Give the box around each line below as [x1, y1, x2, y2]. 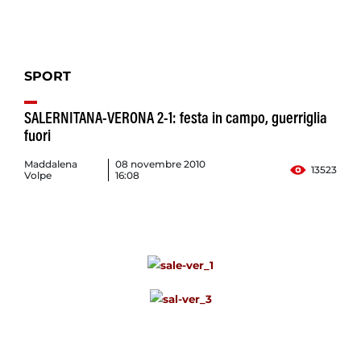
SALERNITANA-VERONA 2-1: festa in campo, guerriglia [24, 111, 327, 128]
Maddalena [24, 158, 77, 171]
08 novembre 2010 [115, 158, 206, 171]
